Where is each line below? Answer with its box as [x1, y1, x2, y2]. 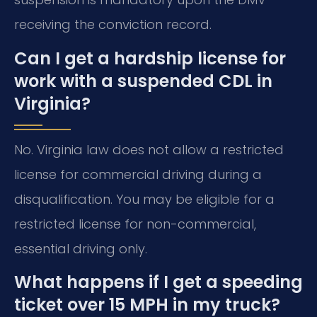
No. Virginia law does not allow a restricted [14, 140, 284, 158]
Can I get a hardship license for [14, 46, 286, 70]
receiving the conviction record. [14, 16, 212, 34]
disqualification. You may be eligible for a [14, 190, 275, 208]
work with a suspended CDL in [14, 69, 272, 93]
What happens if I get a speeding [14, 270, 303, 294]
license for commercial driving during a [14, 165, 262, 183]
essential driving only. [14, 239, 147, 258]
